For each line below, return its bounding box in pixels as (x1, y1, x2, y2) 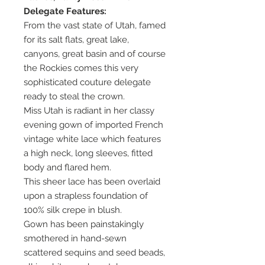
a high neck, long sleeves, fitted (24, 148, 153, 159)
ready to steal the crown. (24, 91, 125, 102)
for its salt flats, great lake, (24, 34, 129, 46)
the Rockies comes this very (24, 63, 138, 74)
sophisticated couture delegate (24, 77, 151, 88)
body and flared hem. (24, 162, 111, 173)
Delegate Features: (24, 6, 106, 17)
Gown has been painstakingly (24, 219, 144, 230)
